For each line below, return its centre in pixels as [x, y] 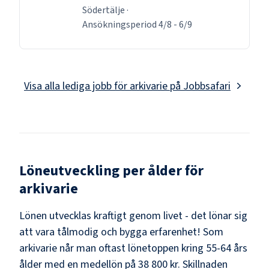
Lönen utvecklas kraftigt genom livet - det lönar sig [133, 216]
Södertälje [104, 10]
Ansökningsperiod [120, 24]
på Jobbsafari [199, 86]
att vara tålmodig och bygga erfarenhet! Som [121, 232]
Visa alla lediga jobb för [77, 86]
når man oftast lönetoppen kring [131, 248]
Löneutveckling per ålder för [111, 171]
